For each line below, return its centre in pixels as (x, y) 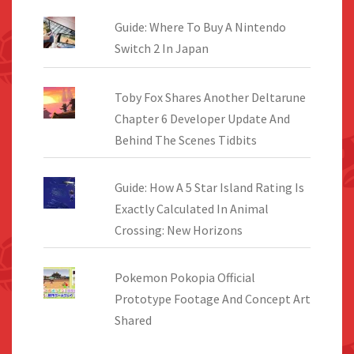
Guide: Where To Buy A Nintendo (200, 26)
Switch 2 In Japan (161, 48)
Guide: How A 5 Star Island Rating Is (209, 187)
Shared (133, 320)
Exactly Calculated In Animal (191, 208)
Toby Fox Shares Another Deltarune (210, 97)
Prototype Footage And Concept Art (212, 298)
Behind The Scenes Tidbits (185, 139)
